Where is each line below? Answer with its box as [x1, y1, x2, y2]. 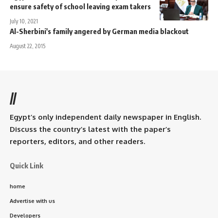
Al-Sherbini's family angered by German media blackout [10, 26, 189, 36]
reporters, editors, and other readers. [10, 136, 145, 146]
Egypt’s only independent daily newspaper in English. [10, 112, 201, 122]
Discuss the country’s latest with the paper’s [10, 124, 171, 134]
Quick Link [10, 161, 43, 170]
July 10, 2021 [10, 17, 38, 25]
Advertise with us [10, 197, 55, 204]
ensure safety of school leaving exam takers [10, 1, 151, 11]
